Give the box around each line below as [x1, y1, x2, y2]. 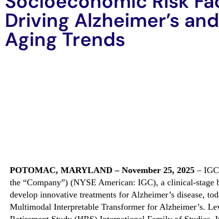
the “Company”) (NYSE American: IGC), [10, 177, 158, 187]
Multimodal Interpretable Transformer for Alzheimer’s [10, 201, 203, 212]
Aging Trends [5, 27, 130, 52]
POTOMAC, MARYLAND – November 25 [10, 165, 172, 175]
